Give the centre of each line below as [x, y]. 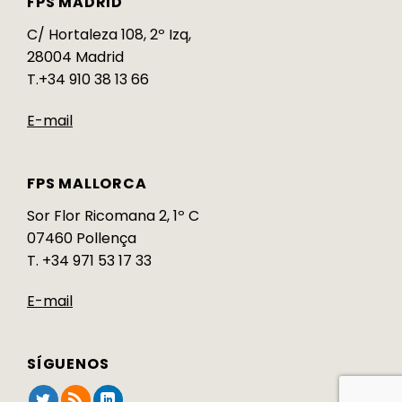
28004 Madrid [75, 57]
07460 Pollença [82, 238]
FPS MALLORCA [87, 183]
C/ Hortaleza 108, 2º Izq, [109, 34]
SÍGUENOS [68, 364]
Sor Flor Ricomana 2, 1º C [113, 215]
